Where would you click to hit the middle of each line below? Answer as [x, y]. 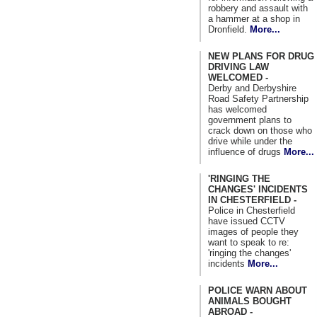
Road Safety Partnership [258, 98]
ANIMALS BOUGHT [250, 301]
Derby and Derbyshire [252, 88]
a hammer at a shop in [254, 18]
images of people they [253, 231]
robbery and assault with [258, 8]
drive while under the [250, 141]
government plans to [250, 120]
